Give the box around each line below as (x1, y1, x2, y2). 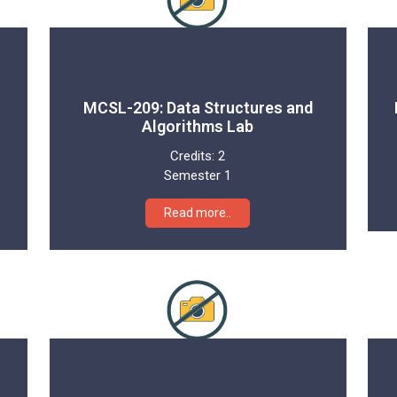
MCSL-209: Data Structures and (82, 97, 313, 117)
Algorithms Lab (142, 116, 254, 136)
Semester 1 (164, 167, 232, 183)
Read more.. (164, 205, 232, 220)
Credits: (170, 147, 219, 164)
